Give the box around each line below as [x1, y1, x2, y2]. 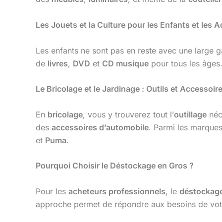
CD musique [102, 58, 149, 68]
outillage [174, 109, 207, 119]
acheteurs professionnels [68, 186, 166, 196]
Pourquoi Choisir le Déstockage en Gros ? [36, 161, 194, 171]
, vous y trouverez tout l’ [83, 109, 174, 119]
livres [48, 58, 68, 68]
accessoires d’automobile [52, 122, 149, 132]
